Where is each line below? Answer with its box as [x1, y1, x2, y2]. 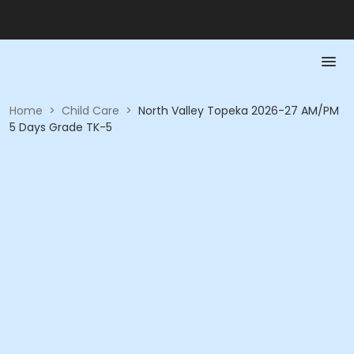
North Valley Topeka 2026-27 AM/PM [138, 103, 339, 119]
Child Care [62, 103, 119, 119]
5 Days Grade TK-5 [9, 119, 112, 135]
